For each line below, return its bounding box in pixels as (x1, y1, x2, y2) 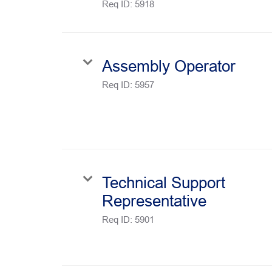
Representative (102, 191, 206, 210)
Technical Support (102, 173, 225, 192)
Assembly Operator (102, 56, 236, 75)
